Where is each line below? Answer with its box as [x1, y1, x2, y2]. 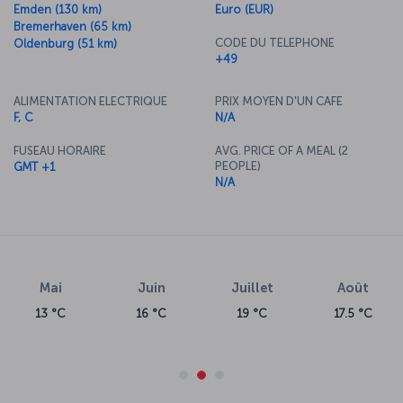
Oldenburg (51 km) [13, 36, 117, 50]
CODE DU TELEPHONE [215, 35, 335, 49]
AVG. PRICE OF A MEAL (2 [215, 143, 348, 157]
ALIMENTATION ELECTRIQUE [13, 94, 167, 108]
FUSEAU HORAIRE [13, 143, 106, 157]
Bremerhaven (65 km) [13, 19, 131, 33]
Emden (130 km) [13, 2, 102, 16]
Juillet [230, 279, 273, 296]
